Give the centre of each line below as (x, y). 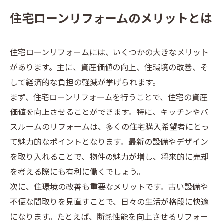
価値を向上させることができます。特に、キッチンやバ (109, 113)
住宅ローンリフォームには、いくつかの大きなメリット (109, 53)
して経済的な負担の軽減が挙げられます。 (85, 83)
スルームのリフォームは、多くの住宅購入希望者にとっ (110, 128)
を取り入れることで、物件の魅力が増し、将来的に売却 (109, 158)
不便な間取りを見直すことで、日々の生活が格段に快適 (109, 202)
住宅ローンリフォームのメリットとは (111, 19)
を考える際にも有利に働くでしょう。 (77, 172)
